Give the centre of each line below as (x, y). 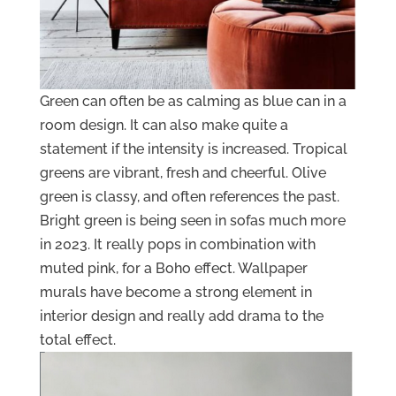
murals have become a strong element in (175, 293)
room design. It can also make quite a (164, 126)
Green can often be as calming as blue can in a (193, 102)
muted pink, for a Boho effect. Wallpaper (173, 269)
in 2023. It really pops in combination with (177, 245)
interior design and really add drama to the (181, 316)
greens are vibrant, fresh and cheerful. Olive (183, 173)
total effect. (77, 340)
